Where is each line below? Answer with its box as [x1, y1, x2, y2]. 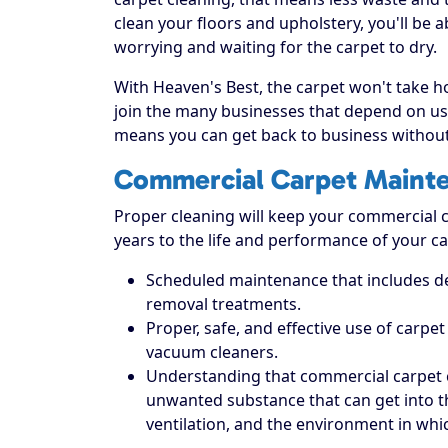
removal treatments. [146, 292, 301, 315]
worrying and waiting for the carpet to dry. [114, 35, 437, 58]
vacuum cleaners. [146, 340, 278, 363]
